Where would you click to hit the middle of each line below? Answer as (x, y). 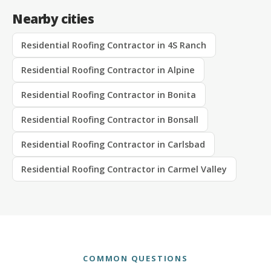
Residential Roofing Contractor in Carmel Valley (124, 169)
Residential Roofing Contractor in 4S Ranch (114, 45)
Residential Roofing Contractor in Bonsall (110, 120)
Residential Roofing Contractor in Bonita (109, 95)
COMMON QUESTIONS (135, 259)
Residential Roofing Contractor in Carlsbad (113, 145)
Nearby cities (53, 18)
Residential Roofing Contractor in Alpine (108, 70)
